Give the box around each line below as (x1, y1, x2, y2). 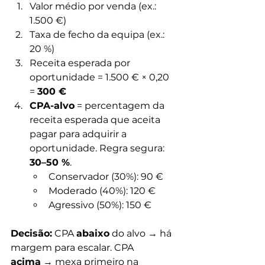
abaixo (76, 228, 109, 239)
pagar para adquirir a (30, 128, 129, 140)
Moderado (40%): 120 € (49, 185, 156, 196)
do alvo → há (109, 228, 174, 239)
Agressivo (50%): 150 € (49, 199, 151, 211)
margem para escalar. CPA (11, 242, 136, 253)
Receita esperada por (30, 57, 132, 69)
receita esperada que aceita (30, 114, 163, 125)
